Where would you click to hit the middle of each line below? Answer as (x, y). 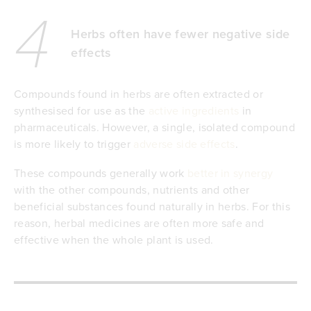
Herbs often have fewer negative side (180, 34)
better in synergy (230, 173)
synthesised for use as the (81, 110)
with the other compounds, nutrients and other (132, 189)
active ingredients (194, 110)
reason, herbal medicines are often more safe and (139, 222)
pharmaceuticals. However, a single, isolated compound (154, 127)
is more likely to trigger (74, 143)
